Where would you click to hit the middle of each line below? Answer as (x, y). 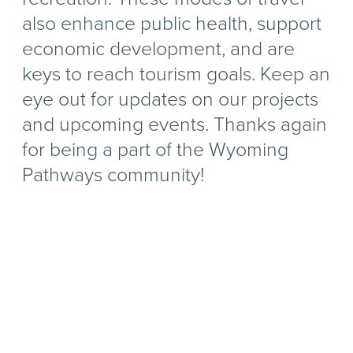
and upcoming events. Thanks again (175, 124)
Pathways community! (113, 175)
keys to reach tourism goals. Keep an (176, 74)
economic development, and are (159, 48)
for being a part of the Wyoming (156, 149)
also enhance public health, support (172, 23)
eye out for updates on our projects (171, 99)
